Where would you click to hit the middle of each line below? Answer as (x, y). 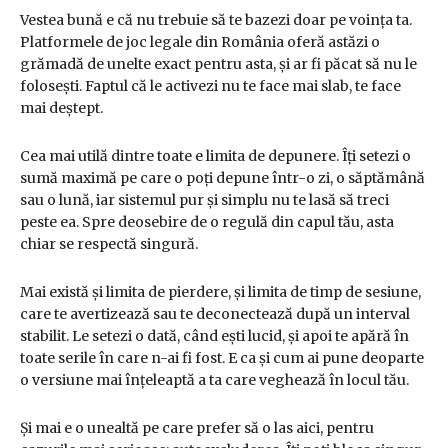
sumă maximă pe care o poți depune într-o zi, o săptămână (222, 178)
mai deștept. (61, 108)
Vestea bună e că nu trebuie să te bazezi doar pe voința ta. (216, 20)
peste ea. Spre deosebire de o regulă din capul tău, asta (207, 222)
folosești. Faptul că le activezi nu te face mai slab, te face (210, 86)
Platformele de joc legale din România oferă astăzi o (200, 42)
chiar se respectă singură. (109, 244)
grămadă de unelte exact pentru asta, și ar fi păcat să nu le (218, 64)
